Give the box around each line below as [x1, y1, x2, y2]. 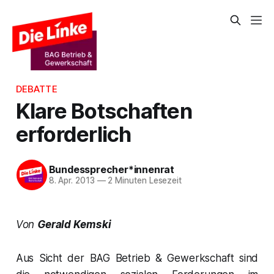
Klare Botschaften [15, 97, 192, 124]
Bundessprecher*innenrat [48, 163, 174, 176]
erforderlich [15, 120, 131, 147]
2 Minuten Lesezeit [105, 176, 182, 186]
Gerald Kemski [37, 218, 111, 231]
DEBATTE [15, 83, 57, 95]
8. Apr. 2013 [48, 176, 95, 186]
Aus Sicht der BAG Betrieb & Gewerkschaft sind [15, 251, 259, 264]
